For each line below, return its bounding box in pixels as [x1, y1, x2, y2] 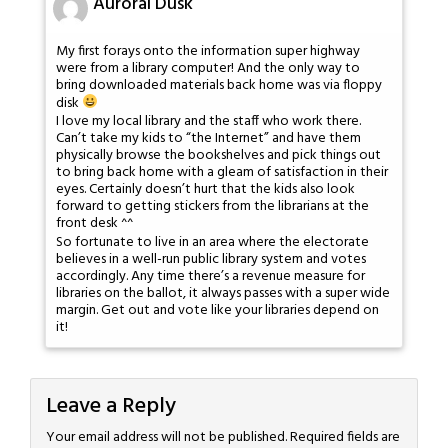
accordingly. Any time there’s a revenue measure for [56, 264, 365, 288]
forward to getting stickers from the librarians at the [56, 195, 369, 219]
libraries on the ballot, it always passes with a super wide [56, 281, 390, 305]
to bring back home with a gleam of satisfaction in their [56, 161, 388, 185]
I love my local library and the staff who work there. [56, 110, 361, 134]
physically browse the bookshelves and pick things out [56, 144, 381, 168]
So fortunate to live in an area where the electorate [56, 230, 369, 254]
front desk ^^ [56, 212, 133, 236]
